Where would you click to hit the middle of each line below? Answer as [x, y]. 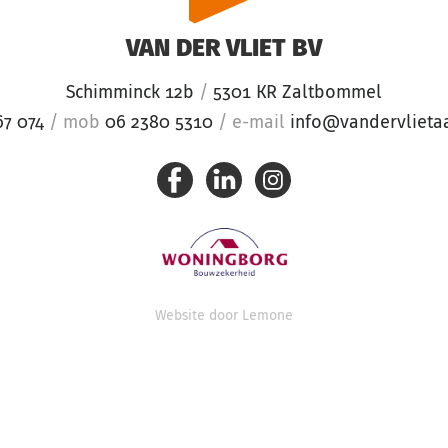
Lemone [267, 316]
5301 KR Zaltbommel [295, 92]
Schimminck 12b [132, 92]
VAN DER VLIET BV [224, 49]
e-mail [258, 122]
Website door [198, 316]
